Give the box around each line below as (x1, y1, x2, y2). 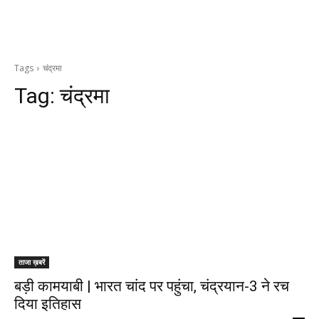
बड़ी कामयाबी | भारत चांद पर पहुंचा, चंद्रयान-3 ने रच (14, 278, 289, 295)
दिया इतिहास (14, 296, 81, 313)
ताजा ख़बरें (19, 257, 45, 267)
